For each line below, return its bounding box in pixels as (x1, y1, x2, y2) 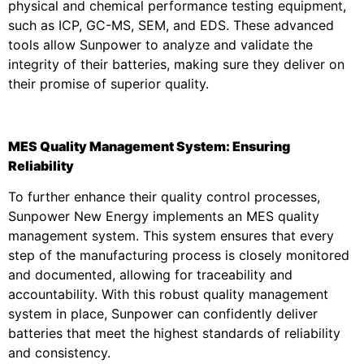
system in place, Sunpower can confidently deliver (8, 305, 318, 323)
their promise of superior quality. (8, 76, 209, 93)
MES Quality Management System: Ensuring (8, 137, 290, 154)
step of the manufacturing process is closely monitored (8, 247, 349, 264)
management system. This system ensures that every (8, 227, 334, 245)
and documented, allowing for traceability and (8, 266, 292, 284)
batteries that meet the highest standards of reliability (8, 325, 340, 342)
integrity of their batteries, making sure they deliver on (8, 56, 344, 73)
